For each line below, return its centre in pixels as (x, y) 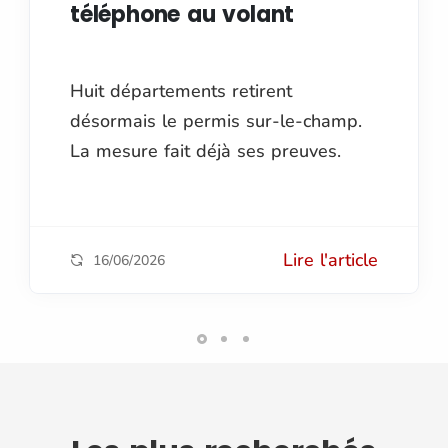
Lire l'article (330, 259)
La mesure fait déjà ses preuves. (205, 150)
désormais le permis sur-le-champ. (216, 120)
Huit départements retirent (181, 90)
